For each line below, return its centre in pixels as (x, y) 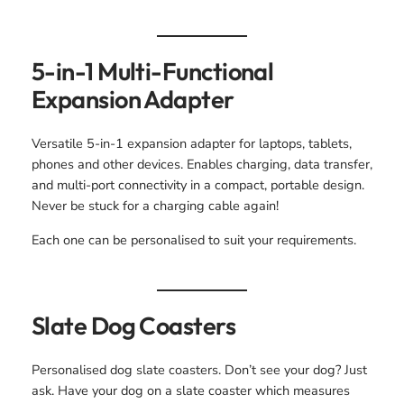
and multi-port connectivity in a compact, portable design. (197, 185)
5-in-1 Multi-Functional (152, 71)
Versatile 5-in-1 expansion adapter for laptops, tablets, (191, 144)
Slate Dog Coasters (133, 325)
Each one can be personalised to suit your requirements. (193, 239)
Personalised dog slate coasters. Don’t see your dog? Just (199, 370)
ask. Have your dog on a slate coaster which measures (190, 391)
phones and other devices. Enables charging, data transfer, (202, 165)
